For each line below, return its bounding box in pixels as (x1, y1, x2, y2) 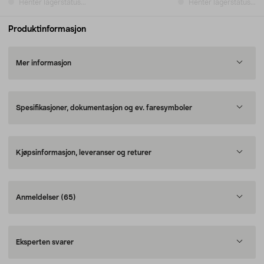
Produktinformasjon (8, 25, 86, 34)
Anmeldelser (16, 194, 61, 201)
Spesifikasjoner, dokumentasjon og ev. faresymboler (16, 104, 192, 111)
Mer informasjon (16, 60, 71, 67)
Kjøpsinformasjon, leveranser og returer (16, 149, 151, 156)
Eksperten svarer (16, 239, 74, 246)
